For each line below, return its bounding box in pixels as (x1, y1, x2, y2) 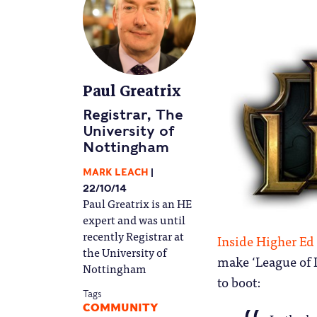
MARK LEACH (83, 166, 149, 178)
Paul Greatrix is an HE (83, 193, 192, 212)
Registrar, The (83, 106, 183, 124)
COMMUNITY (83, 301, 158, 314)
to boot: (217, 271, 260, 293)
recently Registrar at (83, 226, 184, 245)
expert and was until (83, 209, 185, 229)
